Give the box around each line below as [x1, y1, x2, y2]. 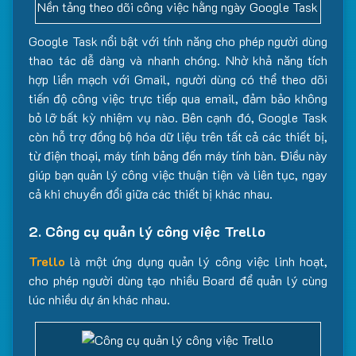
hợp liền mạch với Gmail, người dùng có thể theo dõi [29, 71, 327, 87]
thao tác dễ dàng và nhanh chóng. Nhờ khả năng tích [29, 52, 327, 68]
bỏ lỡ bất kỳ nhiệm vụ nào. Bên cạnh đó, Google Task [29, 109, 327, 126]
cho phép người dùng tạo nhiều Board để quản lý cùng [29, 272, 327, 288]
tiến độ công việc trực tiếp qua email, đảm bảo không [29, 90, 327, 106]
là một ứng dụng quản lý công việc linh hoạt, [70, 253, 328, 269]
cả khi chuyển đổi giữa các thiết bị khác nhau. [29, 185, 273, 202]
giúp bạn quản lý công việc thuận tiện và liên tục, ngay [29, 166, 327, 183]
